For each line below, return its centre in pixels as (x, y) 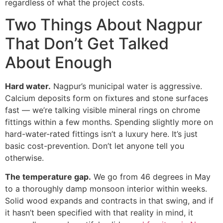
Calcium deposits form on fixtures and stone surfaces (107, 98)
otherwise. (24, 158)
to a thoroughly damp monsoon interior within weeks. (106, 189)
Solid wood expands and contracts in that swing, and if (109, 201)
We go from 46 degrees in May (151, 177)
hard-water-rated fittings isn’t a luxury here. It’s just (101, 134)
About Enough (58, 63)
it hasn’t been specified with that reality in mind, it (99, 213)
